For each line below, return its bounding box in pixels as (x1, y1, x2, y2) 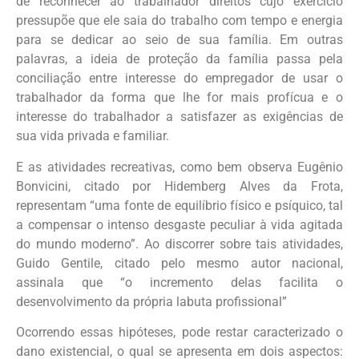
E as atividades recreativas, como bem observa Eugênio (16, 159, 343, 175)
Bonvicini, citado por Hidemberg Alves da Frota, (16, 178, 343, 194)
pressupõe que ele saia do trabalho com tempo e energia (16, 13, 343, 29)
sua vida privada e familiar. (16, 128, 169, 144)
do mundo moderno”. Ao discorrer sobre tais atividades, (16, 236, 343, 252)
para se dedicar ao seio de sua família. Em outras (16, 32, 343, 48)
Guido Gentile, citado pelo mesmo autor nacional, (16, 255, 343, 271)
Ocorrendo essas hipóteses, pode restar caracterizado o (16, 325, 343, 341)
